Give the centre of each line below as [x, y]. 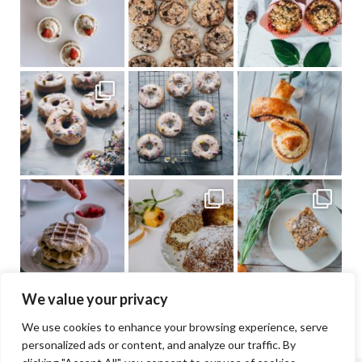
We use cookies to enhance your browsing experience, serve [175, 327]
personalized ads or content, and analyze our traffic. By [159, 345]
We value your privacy [95, 299]
